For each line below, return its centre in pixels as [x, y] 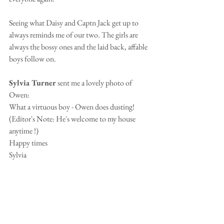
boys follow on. [32, 58]
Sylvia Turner [33, 82]
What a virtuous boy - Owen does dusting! [73, 106]
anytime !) [24, 130]
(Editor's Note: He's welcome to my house [73, 118]
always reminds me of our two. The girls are [74, 34]
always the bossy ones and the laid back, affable [79, 46]
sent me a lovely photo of [95, 82]
